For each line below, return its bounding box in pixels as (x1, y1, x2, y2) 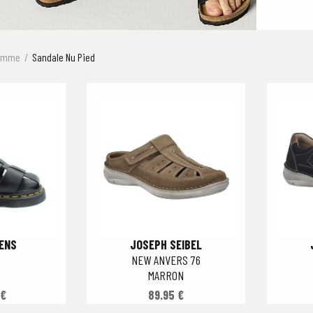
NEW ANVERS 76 (131, 252, 201, 268)
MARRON (148, 268, 184, 283)
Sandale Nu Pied (32, 50, 95, 64)
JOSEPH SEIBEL (130, 237, 203, 252)
